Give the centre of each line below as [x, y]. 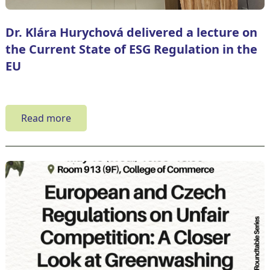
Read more [46, 118]
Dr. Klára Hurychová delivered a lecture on [131, 32]
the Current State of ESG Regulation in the [131, 49]
